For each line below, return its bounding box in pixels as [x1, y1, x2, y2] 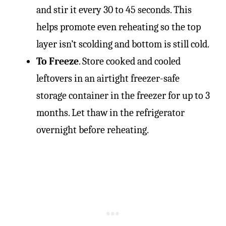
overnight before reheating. [36, 124, 149, 136]
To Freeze [36, 55, 79, 67]
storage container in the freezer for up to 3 [36, 89, 210, 101]
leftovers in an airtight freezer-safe [36, 72, 180, 84]
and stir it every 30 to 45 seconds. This [36, 4, 192, 16]
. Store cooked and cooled [79, 55, 181, 67]
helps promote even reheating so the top [36, 21, 201, 33]
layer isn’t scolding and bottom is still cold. [36, 38, 209, 50]
